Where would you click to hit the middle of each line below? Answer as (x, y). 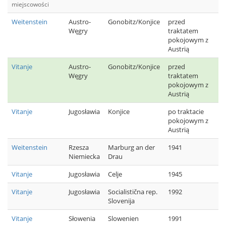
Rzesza (79, 147)
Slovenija (121, 201)
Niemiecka (84, 156)
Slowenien (123, 218)
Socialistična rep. (133, 192)
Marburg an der (131, 147)
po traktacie (186, 111)
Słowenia (82, 218)
